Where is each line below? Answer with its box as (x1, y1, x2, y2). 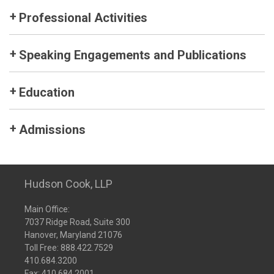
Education (19, 85, 75, 100)
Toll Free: (24, 243, 61, 253)
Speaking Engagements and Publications (19, 48, 246, 62)
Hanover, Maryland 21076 (24, 230, 122, 240)
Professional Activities (19, 10, 147, 25)
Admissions (19, 122, 86, 137)
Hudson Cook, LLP (24, 177, 113, 190)
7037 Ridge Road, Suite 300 (24, 217, 130, 227)
